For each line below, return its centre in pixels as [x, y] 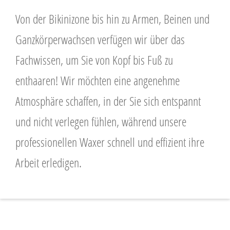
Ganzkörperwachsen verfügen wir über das [100, 39]
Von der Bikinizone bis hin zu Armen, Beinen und [112, 19]
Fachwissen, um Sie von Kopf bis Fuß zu [94, 60]
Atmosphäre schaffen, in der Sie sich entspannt [108, 101]
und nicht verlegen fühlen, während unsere [101, 121]
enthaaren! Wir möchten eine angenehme [98, 80]
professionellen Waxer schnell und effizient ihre [110, 142]
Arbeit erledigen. [49, 162]
